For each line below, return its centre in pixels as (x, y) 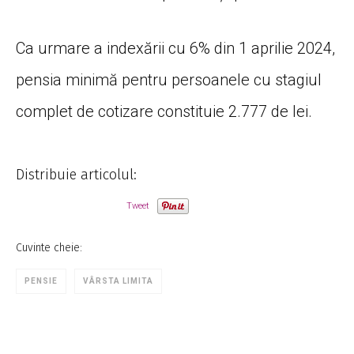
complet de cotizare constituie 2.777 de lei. (164, 112)
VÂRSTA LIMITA (118, 281)
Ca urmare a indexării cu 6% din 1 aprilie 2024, (175, 49)
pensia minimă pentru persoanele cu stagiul (169, 80)
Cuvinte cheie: (49, 248)
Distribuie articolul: (76, 175)
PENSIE (41, 281)
